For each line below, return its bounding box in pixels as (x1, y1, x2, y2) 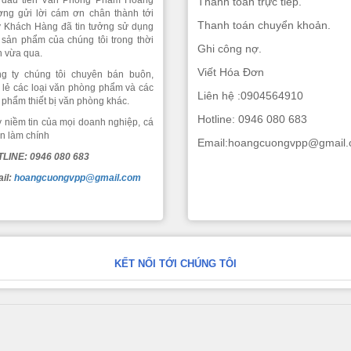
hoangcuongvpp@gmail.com (13, 172, 141, 183)
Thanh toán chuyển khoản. (197, 19, 331, 31)
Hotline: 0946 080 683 (197, 113, 308, 125)
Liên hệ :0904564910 (197, 89, 304, 102)
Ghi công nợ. (197, 42, 262, 55)
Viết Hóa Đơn (197, 66, 265, 78)
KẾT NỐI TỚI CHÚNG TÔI (114, 258, 237, 270)
